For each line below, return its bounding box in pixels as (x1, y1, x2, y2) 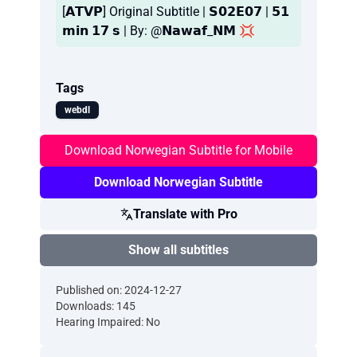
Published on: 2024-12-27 (56, 284, 182, 296)
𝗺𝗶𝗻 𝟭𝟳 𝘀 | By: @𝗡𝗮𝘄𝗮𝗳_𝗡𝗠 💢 (62, 23, 255, 38)
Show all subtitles (128, 242, 229, 257)
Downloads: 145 (56, 300, 135, 312)
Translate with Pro (132, 206, 237, 222)
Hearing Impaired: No (56, 316, 160, 328)
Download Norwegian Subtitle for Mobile (65, 143, 292, 158)
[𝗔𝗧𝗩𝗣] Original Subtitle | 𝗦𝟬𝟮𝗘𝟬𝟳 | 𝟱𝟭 (62, 4, 289, 19)
